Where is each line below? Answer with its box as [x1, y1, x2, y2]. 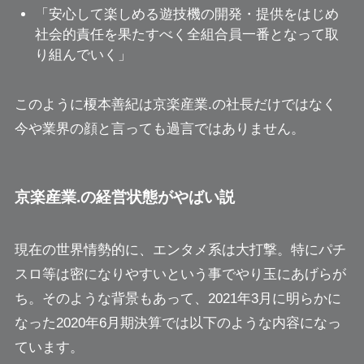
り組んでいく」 [35, 46, 132, 63]
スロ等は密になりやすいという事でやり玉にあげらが [14, 266, 346, 283]
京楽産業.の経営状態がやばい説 [14, 188, 235, 206]
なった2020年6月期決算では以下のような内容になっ [14, 315, 341, 331]
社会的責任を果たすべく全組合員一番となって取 [35, 26, 340, 42]
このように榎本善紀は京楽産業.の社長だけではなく [14, 96, 336, 112]
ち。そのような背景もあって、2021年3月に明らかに [14, 291, 341, 307]
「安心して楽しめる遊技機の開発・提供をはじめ [35, 6, 340, 22]
